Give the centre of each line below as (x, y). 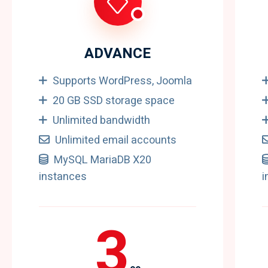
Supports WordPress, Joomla (122, 81)
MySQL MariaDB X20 (103, 160)
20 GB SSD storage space (114, 101)
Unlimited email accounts (116, 140)
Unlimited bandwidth (101, 121)
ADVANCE (118, 54)
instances (63, 177)
